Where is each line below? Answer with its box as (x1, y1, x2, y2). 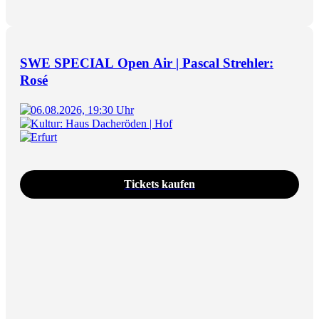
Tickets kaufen (124, 177, 195, 190)
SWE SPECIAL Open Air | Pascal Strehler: (20, 55, 273, 70)
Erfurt (31, 130, 57, 143)
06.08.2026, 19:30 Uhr (31, 103, 134, 116)
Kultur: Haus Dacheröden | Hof (31, 117, 172, 130)
